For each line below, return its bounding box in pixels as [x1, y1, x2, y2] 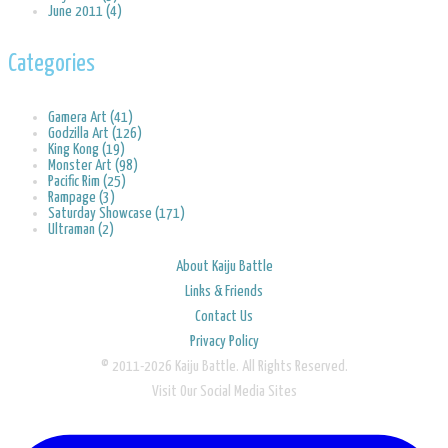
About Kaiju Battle [175, 258, 273, 274]
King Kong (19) [48, 141, 125, 157]
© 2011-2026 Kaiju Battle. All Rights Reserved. [100, 358, 348, 374]
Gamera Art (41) [48, 109, 133, 125]
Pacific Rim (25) [48, 173, 126, 189]
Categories [8, 52, 95, 76]
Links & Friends [185, 283, 263, 299]
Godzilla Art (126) [48, 125, 142, 141]
